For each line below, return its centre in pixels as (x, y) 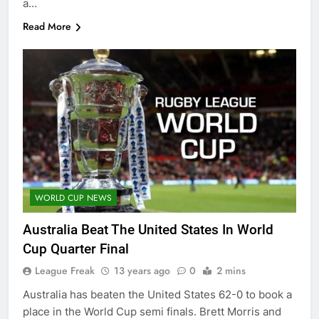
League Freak (65, 271)
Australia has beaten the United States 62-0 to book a (157, 295)
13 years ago (142, 271)
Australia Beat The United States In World (148, 230)
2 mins (231, 271)
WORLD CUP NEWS (73, 198)
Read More (47, 26)
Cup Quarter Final (76, 249)
